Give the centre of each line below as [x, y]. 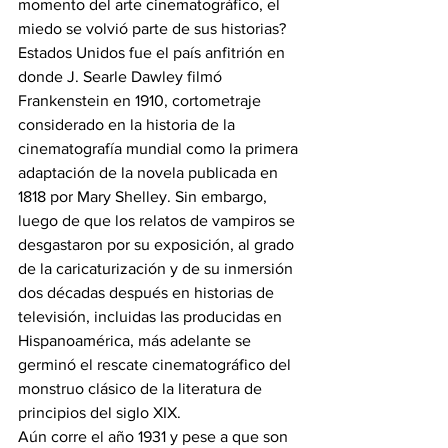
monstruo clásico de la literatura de [142, 389]
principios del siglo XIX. [99, 413]
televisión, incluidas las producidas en [152, 317]
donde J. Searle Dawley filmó [122, 77]
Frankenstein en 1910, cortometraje [141, 101]
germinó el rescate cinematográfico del [156, 365]
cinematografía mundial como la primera [160, 149]
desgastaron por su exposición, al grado [158, 245]
